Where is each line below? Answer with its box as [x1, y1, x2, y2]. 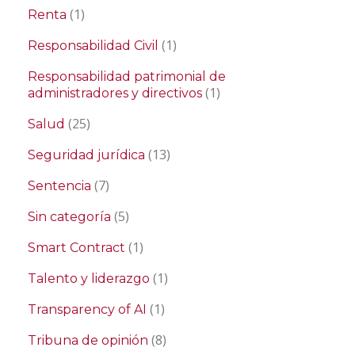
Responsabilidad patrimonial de [28, 69, 226, 85]
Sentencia [28, 178, 91, 194]
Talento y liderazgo [28, 271, 150, 287]
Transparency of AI [28, 302, 147, 318]
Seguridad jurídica [28, 147, 145, 163]
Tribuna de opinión [28, 333, 148, 349]
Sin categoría [28, 209, 111, 225]
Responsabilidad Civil [28, 38, 158, 54]
